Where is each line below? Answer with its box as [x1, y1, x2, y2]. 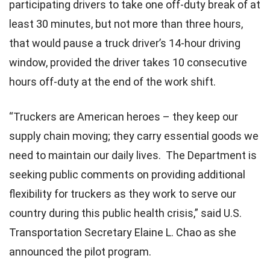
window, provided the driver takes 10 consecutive [9, 55, 247, 69]
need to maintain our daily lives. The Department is [9, 148, 257, 162]
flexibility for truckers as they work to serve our [9, 187, 236, 200]
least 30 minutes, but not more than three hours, [9, 17, 243, 30]
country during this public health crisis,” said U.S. [9, 206, 242, 219]
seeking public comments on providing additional [9, 168, 245, 181]
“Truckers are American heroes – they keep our [9, 110, 238, 123]
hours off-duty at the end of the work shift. [9, 75, 216, 88]
